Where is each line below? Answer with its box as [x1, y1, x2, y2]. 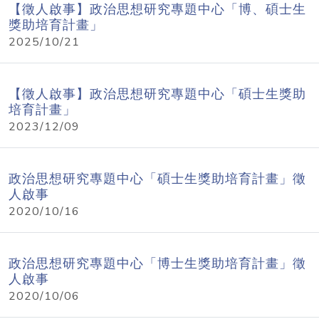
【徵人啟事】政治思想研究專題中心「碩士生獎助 [9, 85, 306, 103]
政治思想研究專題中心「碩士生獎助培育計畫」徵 [9, 170, 306, 187]
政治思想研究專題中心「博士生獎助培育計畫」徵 [9, 255, 306, 272]
